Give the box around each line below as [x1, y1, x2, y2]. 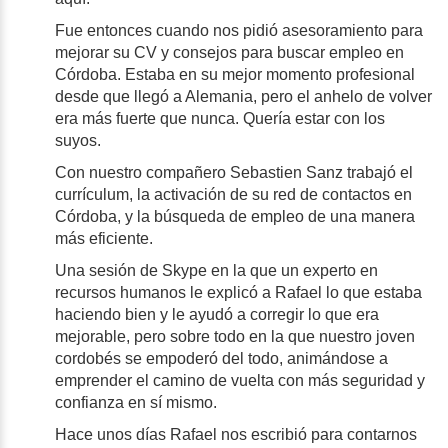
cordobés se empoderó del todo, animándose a [55, 349, 388, 367]
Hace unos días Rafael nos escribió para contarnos [55, 425, 417, 443]
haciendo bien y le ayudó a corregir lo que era [55, 305, 379, 323]
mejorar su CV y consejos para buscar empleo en [55, 43, 404, 61]
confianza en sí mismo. [55, 393, 221, 411]
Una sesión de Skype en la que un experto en [55, 261, 378, 279]
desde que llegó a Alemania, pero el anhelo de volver [55, 87, 432, 105]
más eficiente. [55, 229, 157, 247]
